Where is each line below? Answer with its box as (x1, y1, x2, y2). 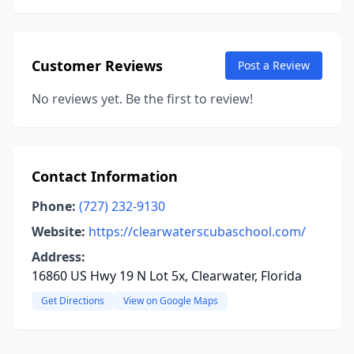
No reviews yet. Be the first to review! (32, 90, 253, 107)
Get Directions (41, 294, 104, 307)
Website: (32, 223, 85, 240)
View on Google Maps (123, 294, 218, 307)
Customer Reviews (32, 56, 163, 75)
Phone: (32, 198, 76, 215)
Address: (32, 248, 85, 265)
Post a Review (238, 58, 310, 73)
